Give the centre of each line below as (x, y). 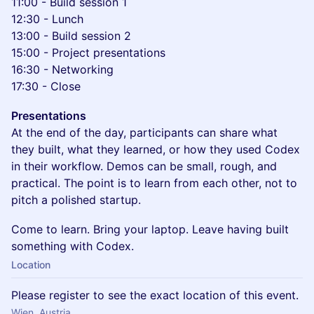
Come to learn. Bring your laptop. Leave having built (150, 229)
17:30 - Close (46, 86)
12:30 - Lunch (47, 19)
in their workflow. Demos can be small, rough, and (144, 166)
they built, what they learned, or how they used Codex (156, 149)
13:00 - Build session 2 (71, 36)
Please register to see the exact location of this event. (155, 295)
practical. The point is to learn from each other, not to (154, 183)
